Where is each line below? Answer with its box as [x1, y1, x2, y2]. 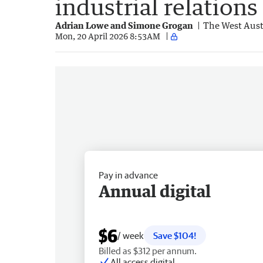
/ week [117, 230, 144, 241]
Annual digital [99, 180, 211, 201]
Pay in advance [99, 169, 158, 180]
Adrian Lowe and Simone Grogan [55, 19, 193, 31]
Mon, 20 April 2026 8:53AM [55, 31, 160, 42]
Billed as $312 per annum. [99, 245, 197, 256]
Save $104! [153, 230, 197, 241]
